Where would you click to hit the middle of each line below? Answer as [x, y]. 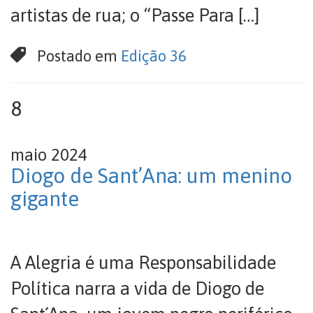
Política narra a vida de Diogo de [137, 289]
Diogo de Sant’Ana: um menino [151, 175]
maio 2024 [49, 155]
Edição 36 [154, 56]
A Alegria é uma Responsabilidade [143, 263]
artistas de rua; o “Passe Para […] [135, 15]
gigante [45, 198]
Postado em [79, 56]
